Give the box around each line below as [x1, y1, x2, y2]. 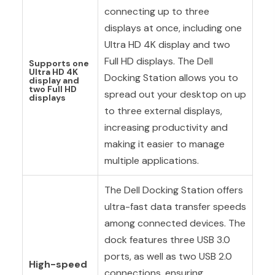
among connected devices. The [104, 216, 246, 230]
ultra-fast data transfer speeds [104, 199, 246, 213]
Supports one [28, 57, 89, 69]
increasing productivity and [104, 120, 228, 134]
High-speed [28, 257, 87, 271]
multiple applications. [104, 153, 199, 167]
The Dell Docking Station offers [104, 183, 243, 196]
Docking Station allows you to [104, 71, 238, 84]
